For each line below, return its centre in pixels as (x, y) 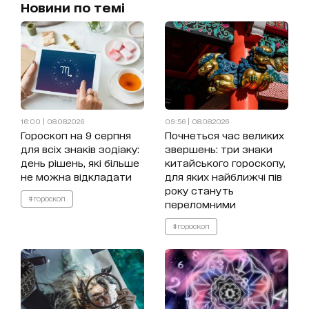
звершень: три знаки (218, 149)
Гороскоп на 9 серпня (76, 135)
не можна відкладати (76, 177)
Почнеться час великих (224, 135)
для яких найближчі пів (223, 177)
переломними (200, 204)
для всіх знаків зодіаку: (80, 149)
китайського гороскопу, (225, 163)
